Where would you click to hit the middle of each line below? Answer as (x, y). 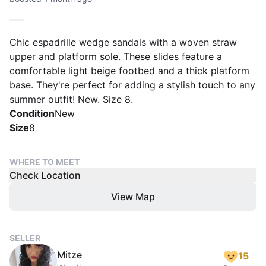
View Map (133, 197)
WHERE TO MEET (45, 162)
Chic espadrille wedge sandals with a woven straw (123, 42)
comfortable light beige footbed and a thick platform (129, 71)
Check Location (45, 175)
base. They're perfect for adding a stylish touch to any (132, 85)
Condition (32, 113)
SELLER (25, 238)
